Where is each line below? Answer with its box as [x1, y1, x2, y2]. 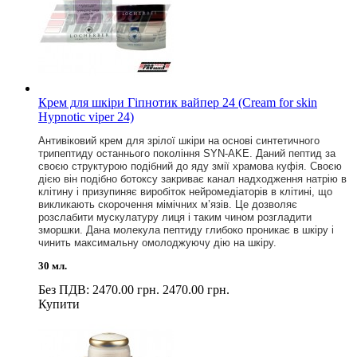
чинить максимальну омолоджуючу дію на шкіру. [38, 236, 280, 249]
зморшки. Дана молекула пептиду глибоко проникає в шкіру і [38, 223, 334, 236]
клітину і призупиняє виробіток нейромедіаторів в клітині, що [38, 185, 332, 198]
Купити [38, 296, 80, 311]
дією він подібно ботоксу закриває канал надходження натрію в [38, 172, 347, 185]
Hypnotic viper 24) [38, 109, 134, 124]
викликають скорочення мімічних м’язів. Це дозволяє [38, 198, 297, 210]
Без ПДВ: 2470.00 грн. [38, 282, 159, 296]
